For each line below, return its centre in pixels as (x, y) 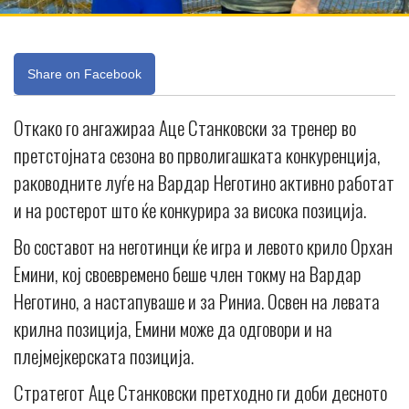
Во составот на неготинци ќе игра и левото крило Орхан (203, 246)
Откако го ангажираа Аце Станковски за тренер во (185, 128)
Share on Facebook (84, 74)
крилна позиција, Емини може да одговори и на (173, 329)
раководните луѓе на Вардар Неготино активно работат (204, 183)
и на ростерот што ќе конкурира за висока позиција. (190, 210)
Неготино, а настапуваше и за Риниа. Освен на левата (197, 301)
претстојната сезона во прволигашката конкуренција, (197, 155)
